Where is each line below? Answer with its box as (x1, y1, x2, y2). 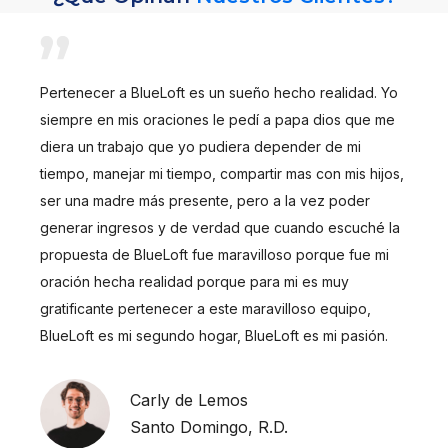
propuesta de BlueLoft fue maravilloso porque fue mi (40, 245, 389, 263)
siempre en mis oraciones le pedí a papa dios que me (40, 110, 395, 128)
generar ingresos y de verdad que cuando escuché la (40, 218, 400, 236)
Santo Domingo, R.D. (130, 416, 288, 437)
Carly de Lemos (130, 389, 248, 410)
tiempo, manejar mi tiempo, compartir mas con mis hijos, (40, 164, 404, 182)
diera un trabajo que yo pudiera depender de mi (40, 137, 361, 155)
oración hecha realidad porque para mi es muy (40, 272, 349, 290)
